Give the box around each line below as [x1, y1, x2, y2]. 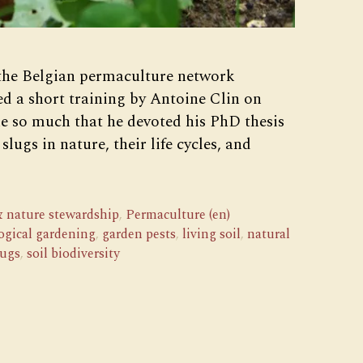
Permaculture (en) [125, 204, 230, 224]
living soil [181, 224, 241, 244]
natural [246, 224, 290, 244]
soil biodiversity [27, 243, 120, 263]
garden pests [101, 224, 176, 244]
